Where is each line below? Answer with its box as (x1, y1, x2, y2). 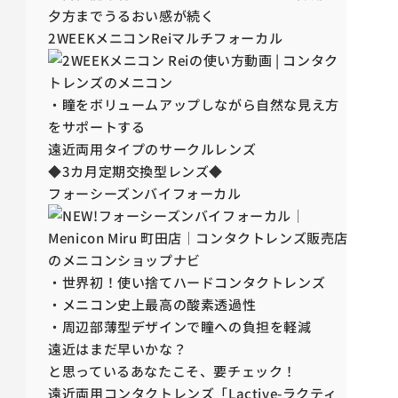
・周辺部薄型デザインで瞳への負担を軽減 (48, 317, 312, 337)
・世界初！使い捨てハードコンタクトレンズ (48, 273, 326, 292)
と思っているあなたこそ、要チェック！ (48, 362, 297, 381)
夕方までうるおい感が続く (48, 6, 215, 26)
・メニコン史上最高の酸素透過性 (48, 295, 257, 314)
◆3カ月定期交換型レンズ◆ (48, 162, 223, 181)
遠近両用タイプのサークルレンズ (48, 139, 257, 159)
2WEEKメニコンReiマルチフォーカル (48, 28, 283, 48)
